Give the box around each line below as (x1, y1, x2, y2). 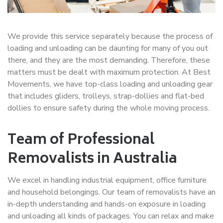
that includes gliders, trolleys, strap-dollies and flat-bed (7, 90, 204, 102)
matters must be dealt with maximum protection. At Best (7, 66, 211, 78)
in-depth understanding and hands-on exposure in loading (7, 198, 206, 210)
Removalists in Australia (7, 147, 177, 172)
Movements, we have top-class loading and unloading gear (7, 78, 213, 90)
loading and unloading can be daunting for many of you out (7, 42, 208, 54)
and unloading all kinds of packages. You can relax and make (7, 210, 214, 222)
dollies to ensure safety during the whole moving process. (7, 102, 210, 113)
